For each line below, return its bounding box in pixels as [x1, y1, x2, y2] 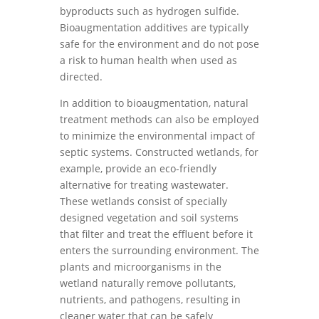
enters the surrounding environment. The [60, 244, 259, 257]
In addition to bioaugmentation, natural [60, 96, 249, 110]
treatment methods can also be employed [60, 113, 259, 126]
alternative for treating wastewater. [60, 178, 229, 192]
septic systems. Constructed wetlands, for [60, 145, 258, 159]
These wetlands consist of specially [60, 194, 227, 208]
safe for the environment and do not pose [60, 37, 259, 51]
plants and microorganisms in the [60, 260, 221, 273]
